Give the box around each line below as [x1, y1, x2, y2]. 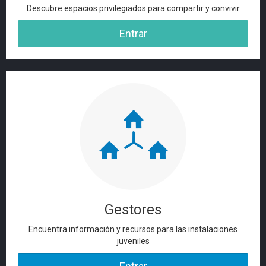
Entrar [119, 27, 147, 40]
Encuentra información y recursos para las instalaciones [28, 224, 237, 234]
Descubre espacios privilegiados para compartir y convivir [26, 4, 240, 13]
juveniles [116, 236, 150, 246]
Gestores [104, 201, 161, 218]
